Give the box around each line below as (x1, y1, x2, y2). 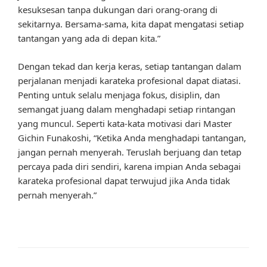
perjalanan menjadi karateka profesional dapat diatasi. (18, 74, 241, 86)
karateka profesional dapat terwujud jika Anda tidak (18, 174, 230, 187)
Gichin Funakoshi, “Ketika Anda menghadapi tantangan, (18, 131, 246, 144)
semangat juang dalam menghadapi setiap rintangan (18, 103, 235, 115)
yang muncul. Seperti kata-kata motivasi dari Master (18, 117, 232, 129)
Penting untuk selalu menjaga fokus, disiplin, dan (18, 88, 220, 101)
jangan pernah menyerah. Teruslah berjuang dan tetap (18, 145, 241, 158)
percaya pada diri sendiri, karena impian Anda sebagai (18, 160, 241, 172)
